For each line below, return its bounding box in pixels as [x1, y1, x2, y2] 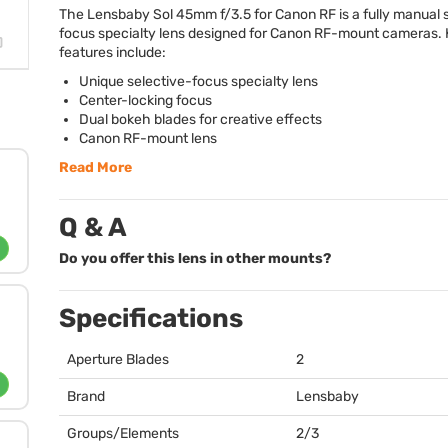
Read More [59, 159, 132, 176]
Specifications [59, 303, 243, 334]
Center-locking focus [79, 92, 212, 109]
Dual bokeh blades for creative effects [79, 111, 322, 128]
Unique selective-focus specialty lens [79, 73, 318, 90]
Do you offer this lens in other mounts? [59, 250, 331, 267]
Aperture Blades [67, 351, 169, 368]
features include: [59, 44, 166, 61]
